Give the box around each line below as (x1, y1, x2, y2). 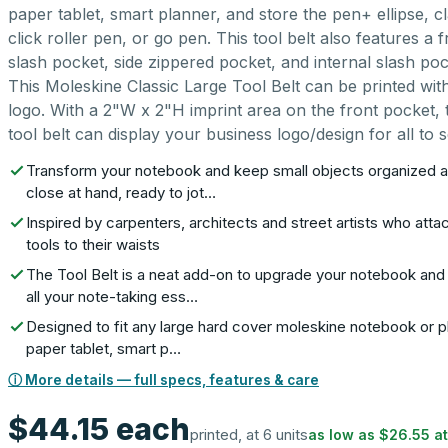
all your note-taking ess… (26, 287, 198, 306)
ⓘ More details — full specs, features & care (8, 372, 319, 388)
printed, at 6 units (190, 425, 308, 444)
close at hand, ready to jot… (26, 183, 216, 202)
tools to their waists (26, 235, 160, 254)
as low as (308, 426, 379, 443)
